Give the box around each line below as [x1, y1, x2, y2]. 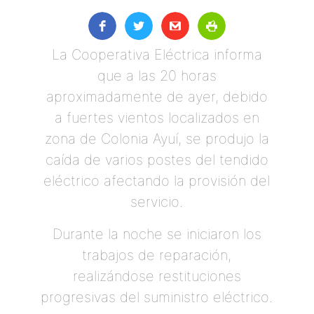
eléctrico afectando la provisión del [43, 172, 271, 189]
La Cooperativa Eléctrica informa [51, 46, 262, 63]
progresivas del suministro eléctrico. [41, 289, 273, 306]
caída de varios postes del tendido [45, 151, 268, 168]
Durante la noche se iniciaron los [52, 226, 261, 243]
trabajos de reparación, [82, 247, 232, 264]
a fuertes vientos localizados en [54, 109, 259, 126]
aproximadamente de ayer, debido [46, 88, 268, 105]
